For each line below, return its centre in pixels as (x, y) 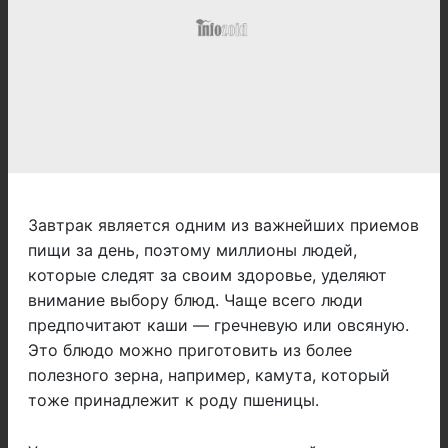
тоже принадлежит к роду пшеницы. (173, 400)
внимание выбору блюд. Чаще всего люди (195, 300)
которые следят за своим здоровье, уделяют (207, 275)
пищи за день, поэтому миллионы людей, (192, 250)
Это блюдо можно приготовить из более (190, 350)
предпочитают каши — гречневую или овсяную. (218, 325)
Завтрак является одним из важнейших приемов (223, 225)
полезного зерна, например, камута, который (209, 375)
